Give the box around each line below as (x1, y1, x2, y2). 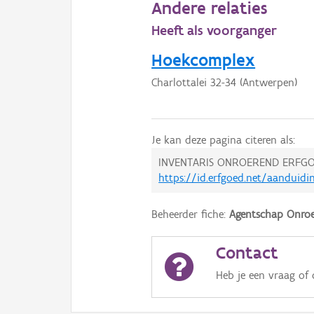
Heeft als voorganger (151, 22, 278, 39)
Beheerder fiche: (151, 207, 230, 221)
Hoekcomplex (151, 49, 256, 71)
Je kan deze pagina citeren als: (151, 133, 296, 147)
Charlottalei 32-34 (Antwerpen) (151, 76, 298, 90)
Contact (215, 242, 278, 264)
